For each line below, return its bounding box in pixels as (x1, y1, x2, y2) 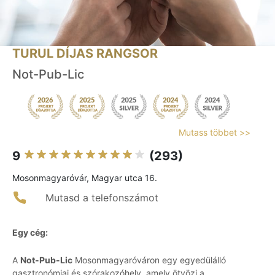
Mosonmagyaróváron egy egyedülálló (72, 255, 226, 266)
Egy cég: (12, 227, 48, 238)
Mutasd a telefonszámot (45, 192, 158, 204)
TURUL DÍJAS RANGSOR (12, 46, 158, 61)
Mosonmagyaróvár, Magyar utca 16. (12, 172, 157, 184)
